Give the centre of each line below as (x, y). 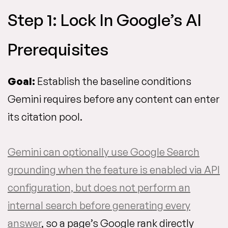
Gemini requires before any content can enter (113, 99)
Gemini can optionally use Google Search (104, 152)
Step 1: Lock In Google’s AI (105, 20)
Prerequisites (58, 49)
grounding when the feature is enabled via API (114, 170)
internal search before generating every (99, 205)
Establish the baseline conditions (113, 81)
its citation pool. (45, 117)
